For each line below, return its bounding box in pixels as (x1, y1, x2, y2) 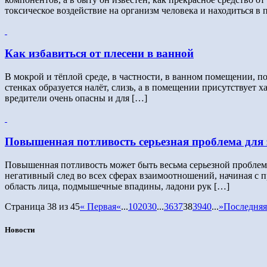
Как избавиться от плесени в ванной (5, 47, 194, 60)
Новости (5, 225, 35, 234)
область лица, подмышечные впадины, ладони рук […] (5, 181, 229, 191)
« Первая (80, 201, 116, 212)
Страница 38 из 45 (5, 201, 80, 212)
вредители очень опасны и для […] (5, 93, 147, 104)
